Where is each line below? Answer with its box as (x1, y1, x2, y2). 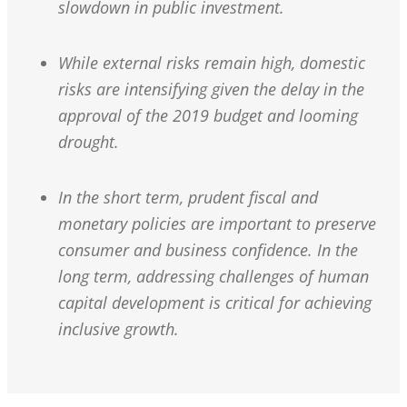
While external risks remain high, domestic (58, 52, 365, 74)
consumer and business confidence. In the (58, 239, 358, 262)
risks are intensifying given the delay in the (58, 78, 364, 101)
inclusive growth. (58, 318, 179, 341)
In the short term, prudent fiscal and (58, 186, 318, 209)
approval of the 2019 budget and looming (58, 104, 358, 127)
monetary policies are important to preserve (58, 213, 376, 235)
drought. (58, 131, 119, 154)
